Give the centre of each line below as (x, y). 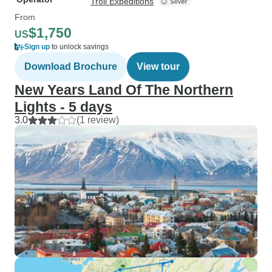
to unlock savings (79, 47)
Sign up (37, 47)
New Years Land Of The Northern (124, 90)
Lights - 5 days (63, 107)
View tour (158, 66)
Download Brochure (71, 66)
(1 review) (98, 120)
